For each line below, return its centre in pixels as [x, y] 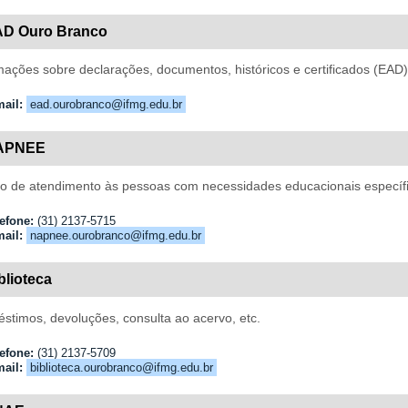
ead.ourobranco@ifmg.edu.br [106, 105]
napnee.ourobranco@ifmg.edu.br [115, 236]
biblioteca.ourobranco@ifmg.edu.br [121, 367]
